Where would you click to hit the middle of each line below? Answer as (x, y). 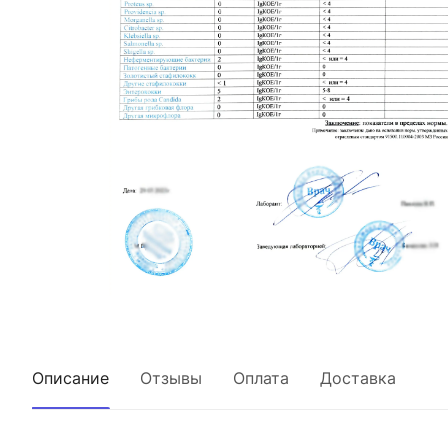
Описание (70, 377)
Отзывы (171, 377)
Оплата (261, 377)
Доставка (358, 377)
